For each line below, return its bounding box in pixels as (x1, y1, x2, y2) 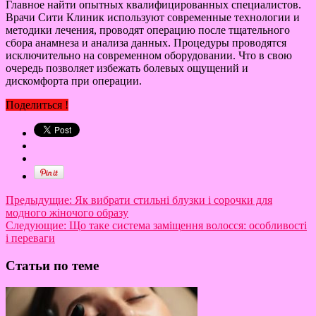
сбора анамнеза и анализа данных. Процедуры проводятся (6, 37, 286, 49)
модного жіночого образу (6, 207, 128, 219)
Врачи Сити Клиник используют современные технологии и (6, 11, 300, 24)
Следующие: (6, 219, 66, 232)
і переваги (6, 232, 55, 245)
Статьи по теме (6, 257, 99, 273)
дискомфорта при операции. (6, 75, 142, 87)
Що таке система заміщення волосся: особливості (66, 219, 307, 232)
